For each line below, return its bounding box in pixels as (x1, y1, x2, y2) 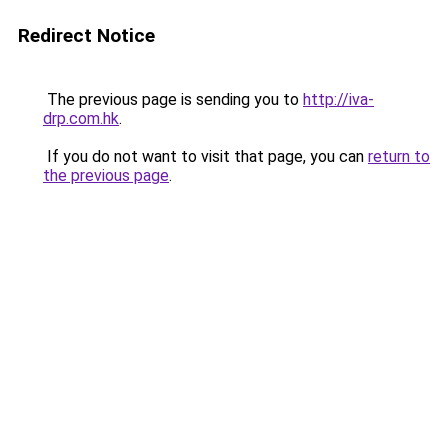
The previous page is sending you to (43, 90, 303, 109)
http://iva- (303, 90, 374, 109)
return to (368, 147, 430, 166)
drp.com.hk (43, 109, 119, 128)
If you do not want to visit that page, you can (43, 147, 368, 166)
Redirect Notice (18, 24, 155, 47)
